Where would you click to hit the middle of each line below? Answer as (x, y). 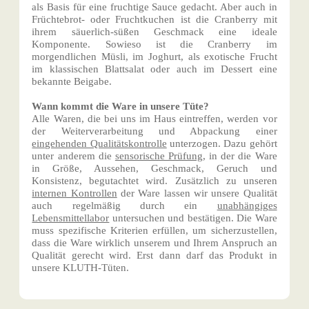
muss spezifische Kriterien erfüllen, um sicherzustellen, (154, 231)
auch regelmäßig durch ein (124, 206)
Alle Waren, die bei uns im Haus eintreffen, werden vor (154, 119)
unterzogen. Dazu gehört (222, 144)
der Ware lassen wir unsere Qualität (197, 193)
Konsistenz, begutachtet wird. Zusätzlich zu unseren (154, 181)
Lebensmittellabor (71, 218)
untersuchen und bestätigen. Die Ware (193, 218)
